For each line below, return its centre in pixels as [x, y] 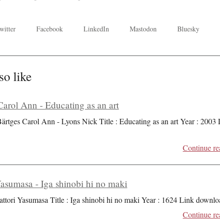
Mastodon [143, 28]
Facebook [50, 28]
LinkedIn [96, 28]
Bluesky [189, 28]
